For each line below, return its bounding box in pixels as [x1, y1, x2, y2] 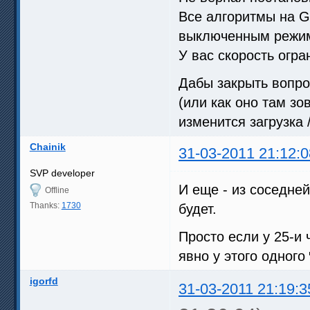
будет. [179, 201, 217, 217]
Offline [44, 185, 69, 195]
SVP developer [29, 167, 95, 179]
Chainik [29, 140, 66, 152]
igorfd [29, 275, 58, 286]
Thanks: [29, 200, 62, 210]
